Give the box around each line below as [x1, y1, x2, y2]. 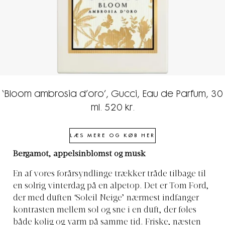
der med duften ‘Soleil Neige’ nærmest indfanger [13, 194, 199, 202]
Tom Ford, [169, 182, 209, 190]
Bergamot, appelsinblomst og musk [13, 150, 148, 158]
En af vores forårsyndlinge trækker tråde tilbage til [13, 170, 206, 178]
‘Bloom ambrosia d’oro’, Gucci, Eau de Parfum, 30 [2, 90, 223, 99]
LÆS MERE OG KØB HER [70, 133, 155, 139]
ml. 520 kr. [90, 103, 135, 113]
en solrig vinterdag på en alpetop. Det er [13, 182, 167, 190]
